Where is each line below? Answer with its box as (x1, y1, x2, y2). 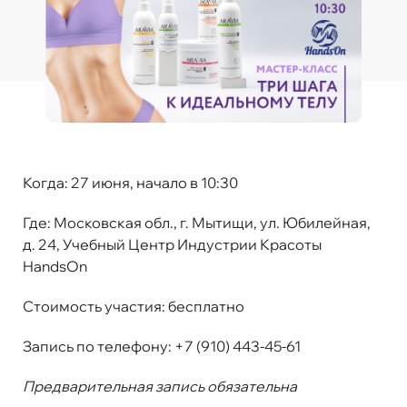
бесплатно (165, 296, 244, 315)
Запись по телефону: (23, 336, 172, 355)
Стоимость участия (23, 296, 162, 315)
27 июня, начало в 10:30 (71, 173, 238, 192)
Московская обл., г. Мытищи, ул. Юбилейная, (54, 213, 371, 232)
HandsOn (23, 256, 87, 275)
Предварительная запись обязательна (23, 376, 297, 395)
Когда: (23, 173, 71, 192)
